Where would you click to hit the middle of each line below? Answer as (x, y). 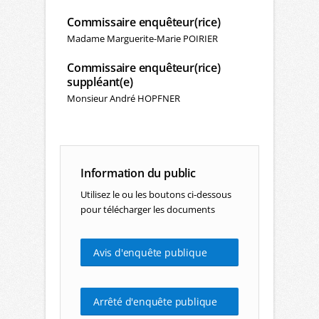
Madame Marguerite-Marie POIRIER (142, 39)
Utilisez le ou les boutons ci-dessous (156, 195)
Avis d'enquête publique (150, 253)
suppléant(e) (100, 82)
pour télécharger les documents (148, 210)
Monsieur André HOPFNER (124, 99)
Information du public (138, 173)
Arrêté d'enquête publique (155, 302)
